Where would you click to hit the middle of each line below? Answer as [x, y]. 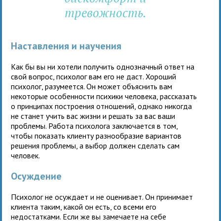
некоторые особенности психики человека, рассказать [104, 96]
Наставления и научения [66, 46]
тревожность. [105, 12]
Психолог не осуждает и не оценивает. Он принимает [102, 197]
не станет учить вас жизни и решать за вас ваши [93, 116]
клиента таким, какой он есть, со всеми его [84, 206]
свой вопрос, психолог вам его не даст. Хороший [94, 76]
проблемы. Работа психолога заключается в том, [94, 126]
